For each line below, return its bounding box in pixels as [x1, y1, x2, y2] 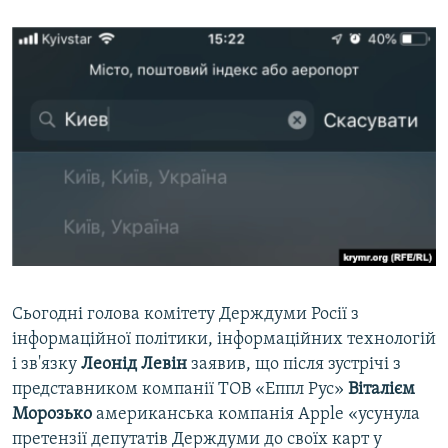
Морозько [12, 405, 92, 425]
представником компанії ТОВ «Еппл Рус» [12, 380, 348, 400]
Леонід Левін [81, 355, 187, 375]
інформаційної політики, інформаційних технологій [12, 330, 436, 350]
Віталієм [348, 380, 415, 400]
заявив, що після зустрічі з [187, 355, 401, 375]
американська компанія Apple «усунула [92, 405, 420, 425]
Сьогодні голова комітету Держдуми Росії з [12, 305, 359, 325]
